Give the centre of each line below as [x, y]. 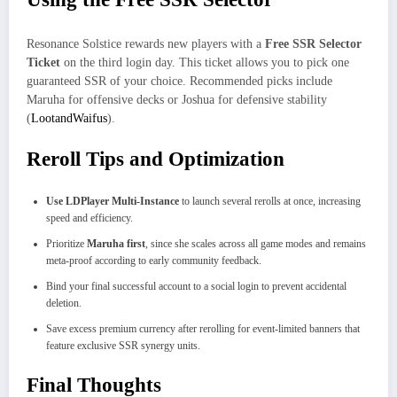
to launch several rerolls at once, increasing [270, 202]
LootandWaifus [69, 118]
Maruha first [116, 244]
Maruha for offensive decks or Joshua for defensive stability [177, 99]
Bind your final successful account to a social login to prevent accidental [196, 287]
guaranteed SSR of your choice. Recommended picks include [179, 81]
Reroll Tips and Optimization [156, 159]
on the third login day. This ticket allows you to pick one [205, 62]
